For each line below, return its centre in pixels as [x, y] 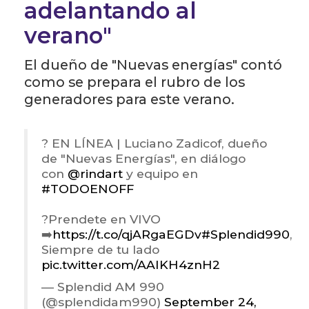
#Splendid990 [246, 235]
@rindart [95, 174]
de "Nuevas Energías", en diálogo [143, 159]
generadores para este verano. [129, 100]
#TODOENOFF [88, 189]
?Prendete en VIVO [101, 219]
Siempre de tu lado [100, 250]
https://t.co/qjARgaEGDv [127, 235]
